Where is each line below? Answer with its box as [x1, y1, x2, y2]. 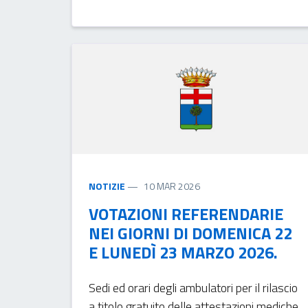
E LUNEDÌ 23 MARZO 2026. [88, 239, 278, 265]
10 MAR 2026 [143, 178, 200, 193]
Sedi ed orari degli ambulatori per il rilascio [88, 278, 298, 297]
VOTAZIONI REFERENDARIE [88, 201, 283, 226]
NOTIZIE [88, 178, 125, 193]
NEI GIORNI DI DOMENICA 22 [88, 220, 292, 245]
